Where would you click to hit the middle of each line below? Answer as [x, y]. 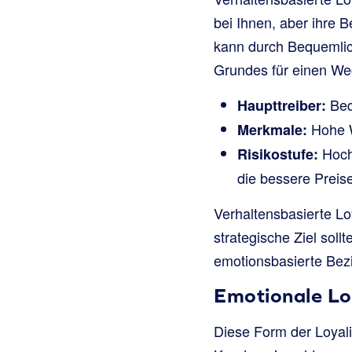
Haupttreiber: [282, 105]
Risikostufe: [278, 154]
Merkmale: [272, 129]
